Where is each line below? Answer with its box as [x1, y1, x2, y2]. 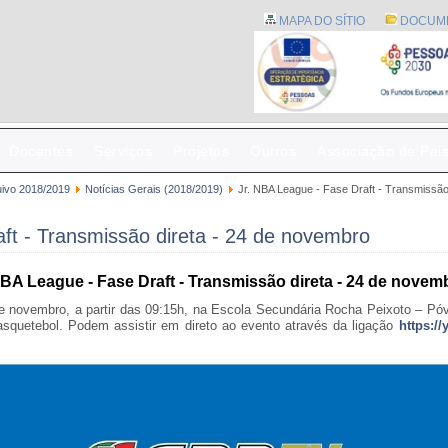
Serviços [94, 143, 152, 159]
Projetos [173, 143, 229, 159]
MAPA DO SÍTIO [276, 14, 365, 28]
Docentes [9, 143, 73, 159]
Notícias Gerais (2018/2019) [85, 183, 223, 195]
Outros [250, 143, 296, 159]
